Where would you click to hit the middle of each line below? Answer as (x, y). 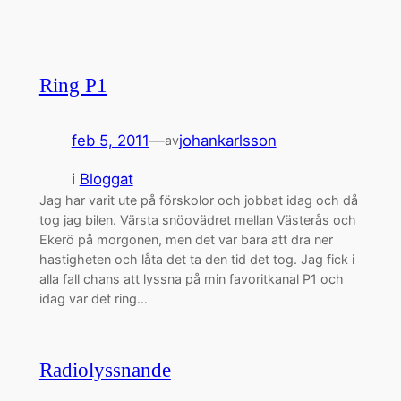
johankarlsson (227, 141)
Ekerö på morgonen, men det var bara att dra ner (186, 240)
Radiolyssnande (105, 371)
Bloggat (106, 179)
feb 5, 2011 (110, 141)
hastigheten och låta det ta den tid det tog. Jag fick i (196, 260)
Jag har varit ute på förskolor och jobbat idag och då (198, 200)
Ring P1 (73, 85)
